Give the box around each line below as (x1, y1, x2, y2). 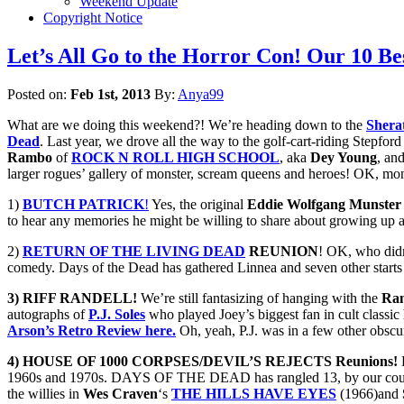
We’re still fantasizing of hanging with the (137, 289, 381, 306)
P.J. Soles (88, 306, 145, 322)
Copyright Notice (43, 9, 142, 25)
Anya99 (178, 86, 224, 102)
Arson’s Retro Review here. (7, 322, 176, 338)
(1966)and (336, 385, 402, 401)
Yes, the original (149, 196, 247, 212)
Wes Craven (83, 385, 158, 401)
